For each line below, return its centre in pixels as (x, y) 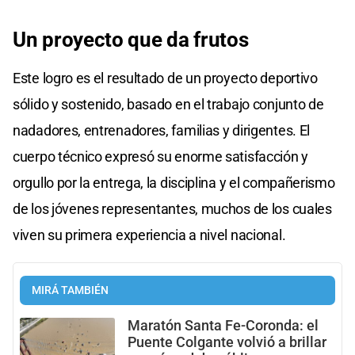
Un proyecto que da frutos (131, 39)
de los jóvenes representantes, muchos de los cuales (172, 208)
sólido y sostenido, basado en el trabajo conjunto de (168, 104)
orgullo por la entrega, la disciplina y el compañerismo (174, 182)
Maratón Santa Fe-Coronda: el (223, 325)
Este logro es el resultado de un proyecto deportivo (165, 78)
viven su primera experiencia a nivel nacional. (149, 235)
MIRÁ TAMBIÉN (70, 290)
